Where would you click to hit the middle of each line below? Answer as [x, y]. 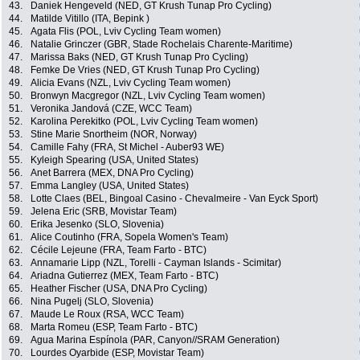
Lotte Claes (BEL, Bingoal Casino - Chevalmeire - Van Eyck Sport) [174, 199]
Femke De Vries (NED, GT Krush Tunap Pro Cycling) [145, 70]
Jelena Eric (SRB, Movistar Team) [104, 212]
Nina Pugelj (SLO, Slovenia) [92, 302]
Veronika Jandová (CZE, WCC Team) [111, 109]
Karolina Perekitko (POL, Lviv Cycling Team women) [144, 122]
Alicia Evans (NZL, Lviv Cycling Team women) [131, 83]
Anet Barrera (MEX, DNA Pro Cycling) [112, 173]
